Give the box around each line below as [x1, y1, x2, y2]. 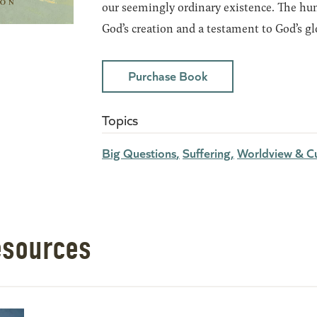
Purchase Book [128, 67, 207, 84]
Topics [102, 110, 138, 129]
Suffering [183, 144, 231, 161]
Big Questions [102, 144, 176, 161]
